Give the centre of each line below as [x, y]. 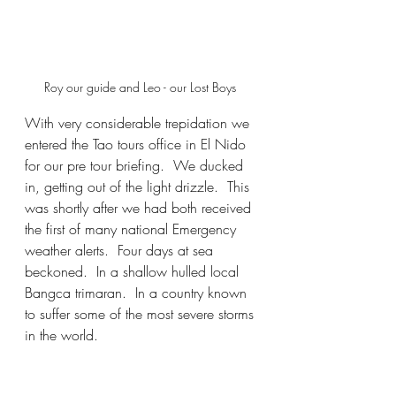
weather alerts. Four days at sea [121, 251]
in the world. [64, 335]
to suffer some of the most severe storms [141, 314]
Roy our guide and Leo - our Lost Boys [141, 88]
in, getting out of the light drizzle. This [139, 187]
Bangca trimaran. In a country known [138, 293]
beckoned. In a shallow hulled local [134, 272]
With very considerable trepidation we [139, 123]
